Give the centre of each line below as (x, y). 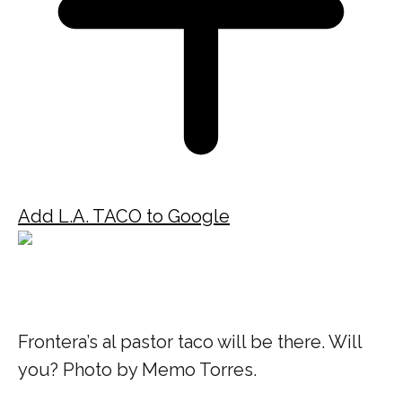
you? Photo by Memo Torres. (137, 369)
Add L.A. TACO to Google (124, 216)
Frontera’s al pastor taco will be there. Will (190, 341)
